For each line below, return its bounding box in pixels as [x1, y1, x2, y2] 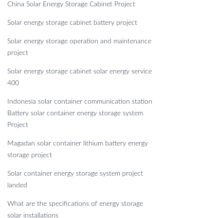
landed [7, 182, 27, 189]
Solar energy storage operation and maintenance [7, 38, 151, 45]
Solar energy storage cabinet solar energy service [7, 68, 152, 75]
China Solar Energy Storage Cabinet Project [7, 1, 135, 8]
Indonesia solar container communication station [7, 98, 152, 106]
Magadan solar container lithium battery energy [7, 140, 148, 147]
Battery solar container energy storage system [7, 110, 143, 117]
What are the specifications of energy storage [7, 200, 143, 208]
